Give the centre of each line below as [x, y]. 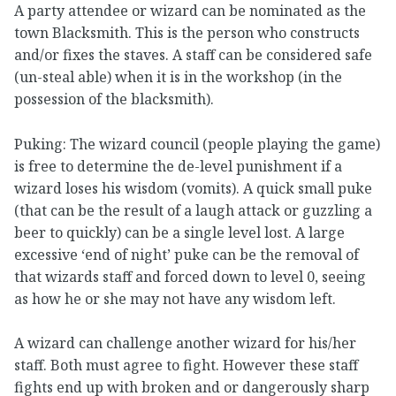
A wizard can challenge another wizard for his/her [185, 343]
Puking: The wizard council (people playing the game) [197, 144]
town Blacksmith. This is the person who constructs [187, 32]
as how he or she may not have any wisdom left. [175, 298]
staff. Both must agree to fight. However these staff [186, 366]
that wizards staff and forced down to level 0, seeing [190, 276]
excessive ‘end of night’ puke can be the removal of [187, 254]
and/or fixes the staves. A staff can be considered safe [193, 54]
